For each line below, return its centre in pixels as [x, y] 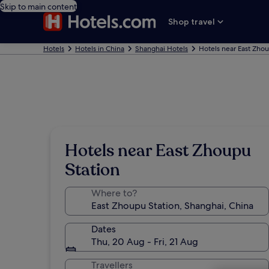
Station [92, 170]
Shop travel [192, 22]
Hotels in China [100, 49]
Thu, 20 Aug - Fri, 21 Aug [145, 242]
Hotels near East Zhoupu [158, 151]
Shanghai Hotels [162, 49]
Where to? [114, 193]
